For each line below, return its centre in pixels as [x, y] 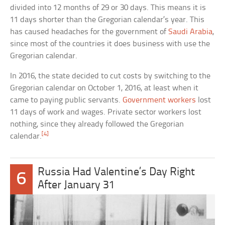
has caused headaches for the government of [89, 32]
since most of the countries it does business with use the [110, 44]
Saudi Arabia [191, 32]
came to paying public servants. [67, 100]
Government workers [159, 100]
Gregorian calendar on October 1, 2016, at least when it [104, 88]
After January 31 [76, 185]
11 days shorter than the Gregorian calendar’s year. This [107, 20]
